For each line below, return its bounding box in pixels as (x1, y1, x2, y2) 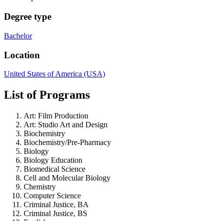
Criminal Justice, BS (24, 209, 87, 218)
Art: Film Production (24, 111, 88, 120)
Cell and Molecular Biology (24, 174, 110, 183)
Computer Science (24, 191, 81, 200)
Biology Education (24, 156, 82, 165)
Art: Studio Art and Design (24, 120, 108, 129)
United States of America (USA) (4, 70, 105, 78)
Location (4, 49, 40, 60)
